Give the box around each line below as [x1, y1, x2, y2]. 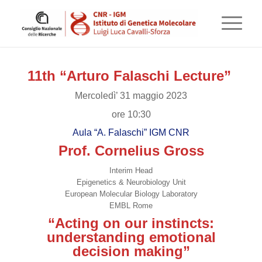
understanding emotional [46, 229, 216, 246]
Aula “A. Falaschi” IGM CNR [73, 127, 189, 137]
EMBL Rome [109, 201, 153, 211]
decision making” [72, 243, 190, 260]
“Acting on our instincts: [48, 215, 214, 232]
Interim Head [109, 166, 153, 175]
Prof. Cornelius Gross [58, 142, 204, 158]
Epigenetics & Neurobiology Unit [76, 178, 186, 187]
